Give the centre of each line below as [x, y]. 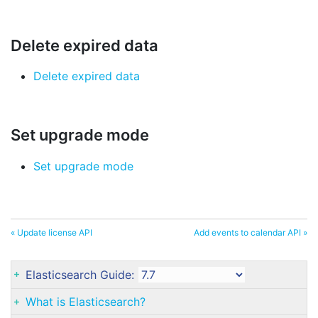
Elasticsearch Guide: [82, 275]
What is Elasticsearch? [86, 302]
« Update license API [51, 233]
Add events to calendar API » [251, 233]
